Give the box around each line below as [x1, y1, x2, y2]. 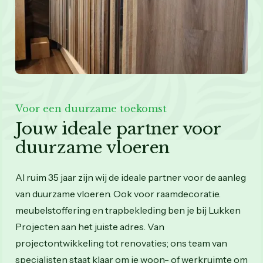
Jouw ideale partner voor [15, 118, 221, 139]
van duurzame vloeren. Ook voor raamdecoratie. [15, 187, 221, 200]
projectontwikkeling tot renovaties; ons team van [15, 237, 227, 249]
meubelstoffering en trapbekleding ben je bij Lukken [15, 204, 241, 216]
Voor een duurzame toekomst [15, 102, 167, 114]
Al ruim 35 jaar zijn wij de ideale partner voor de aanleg [15, 171, 246, 183]
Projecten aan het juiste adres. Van [15, 220, 164, 232]
